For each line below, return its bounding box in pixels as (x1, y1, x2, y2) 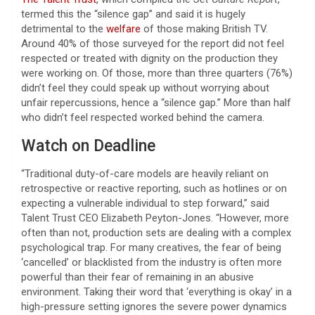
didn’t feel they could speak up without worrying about (21, 81, 269, 94)
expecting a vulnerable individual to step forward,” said (21, 196, 269, 210)
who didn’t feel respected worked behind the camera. (21, 110, 264, 124)
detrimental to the (21, 22, 106, 35)
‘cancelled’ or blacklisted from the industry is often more (21, 255, 282, 269)
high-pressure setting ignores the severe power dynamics (21, 300, 287, 313)
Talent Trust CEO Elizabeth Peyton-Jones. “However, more (21, 211, 289, 224)
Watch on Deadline (21, 136, 155, 155)
